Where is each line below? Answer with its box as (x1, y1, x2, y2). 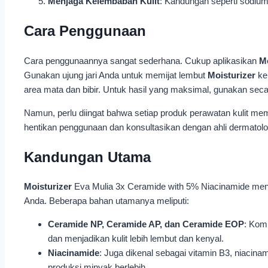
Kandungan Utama (24, 148, 151, 165)
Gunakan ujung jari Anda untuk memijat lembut (24, 69, 208, 80)
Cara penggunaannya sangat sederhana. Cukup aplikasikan (24, 55, 259, 66)
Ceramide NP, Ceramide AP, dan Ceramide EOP (48, 219, 244, 230)
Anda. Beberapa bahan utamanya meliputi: (24, 196, 189, 206)
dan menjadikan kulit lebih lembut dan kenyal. (48, 233, 224, 244)
